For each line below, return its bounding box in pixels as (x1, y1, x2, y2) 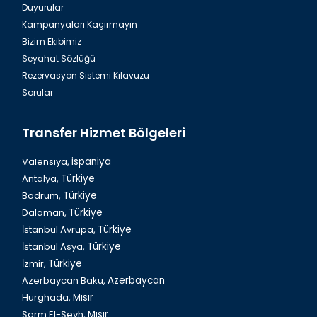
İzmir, (22, 257, 48, 271)
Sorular (22, 86, 53, 99)
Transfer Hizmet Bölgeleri (22, 124, 185, 142)
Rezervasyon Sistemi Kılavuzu (22, 69, 149, 82)
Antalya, (22, 172, 61, 186)
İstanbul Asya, (22, 240, 87, 254)
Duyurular (22, 1, 64, 14)
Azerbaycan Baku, (22, 274, 108, 288)
